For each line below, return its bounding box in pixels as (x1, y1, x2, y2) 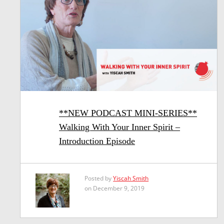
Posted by (84, 174, 113, 183)
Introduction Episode (59, 136, 135, 146)
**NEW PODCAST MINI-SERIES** (59, 108, 197, 118)
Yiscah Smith (113, 174, 149, 183)
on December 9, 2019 (84, 184, 145, 193)
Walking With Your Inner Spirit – (59, 122, 180, 132)
